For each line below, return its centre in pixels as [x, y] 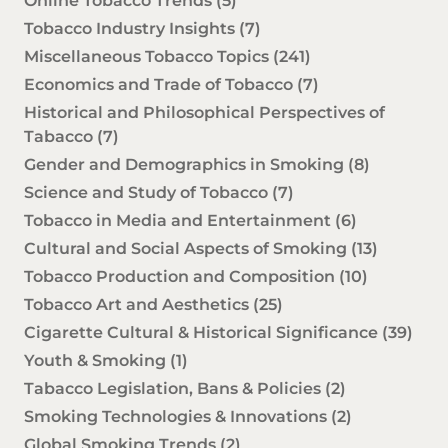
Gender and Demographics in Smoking [186, 165]
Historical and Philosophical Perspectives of [204, 113]
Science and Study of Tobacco [148, 193]
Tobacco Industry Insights [131, 29]
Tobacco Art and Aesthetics [138, 305]
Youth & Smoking [97, 361]
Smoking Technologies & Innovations [177, 417]
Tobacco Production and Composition [181, 277]
